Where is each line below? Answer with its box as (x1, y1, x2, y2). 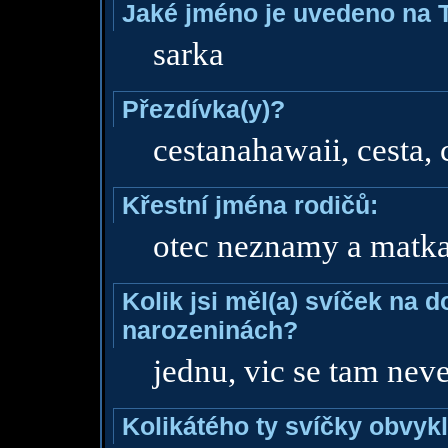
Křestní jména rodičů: (121, 191, 378, 219)
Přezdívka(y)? (121, 95, 285, 123)
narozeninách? (121, 316, 298, 344)
